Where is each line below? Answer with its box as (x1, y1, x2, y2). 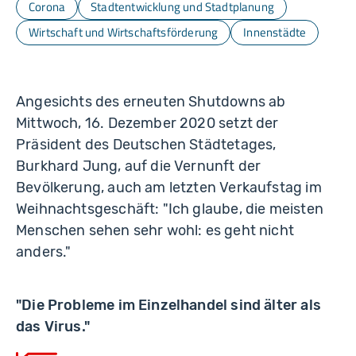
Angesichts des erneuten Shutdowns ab (16, 93, 286, 111)
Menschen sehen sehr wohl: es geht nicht (16, 222, 295, 240)
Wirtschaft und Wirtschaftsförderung (29, 22, 219, 41)
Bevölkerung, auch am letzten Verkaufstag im (16, 179, 322, 197)
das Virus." (16, 318, 90, 336)
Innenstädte (243, 22, 307, 41)
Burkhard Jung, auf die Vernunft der (16, 157, 261, 176)
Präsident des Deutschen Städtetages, (16, 136, 277, 154)
